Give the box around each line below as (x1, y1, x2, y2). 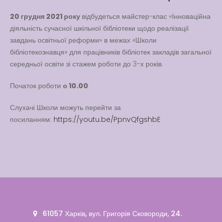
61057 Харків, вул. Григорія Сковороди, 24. (43, 208, 182, 219)
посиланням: (10, 114, 54, 125)
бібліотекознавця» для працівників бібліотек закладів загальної (10, 47, 212, 57)
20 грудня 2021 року (10, 11, 82, 22)
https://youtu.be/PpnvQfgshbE (54, 114, 161, 125)
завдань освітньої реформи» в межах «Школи (10, 35, 157, 46)
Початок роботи (10, 81, 63, 91)
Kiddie (115, 30, 134, 39)
